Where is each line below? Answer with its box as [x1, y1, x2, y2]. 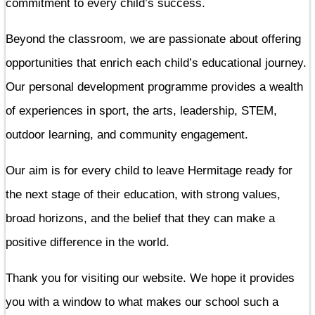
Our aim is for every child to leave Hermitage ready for [6, 163, 292, 177]
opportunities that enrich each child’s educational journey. [6, 56, 307, 70]
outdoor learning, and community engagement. [6, 127, 252, 141]
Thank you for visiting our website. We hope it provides [6, 271, 295, 285]
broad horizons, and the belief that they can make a [6, 211, 275, 225]
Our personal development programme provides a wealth [6, 79, 303, 94]
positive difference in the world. [6, 235, 173, 249]
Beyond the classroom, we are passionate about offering [6, 32, 301, 46]
